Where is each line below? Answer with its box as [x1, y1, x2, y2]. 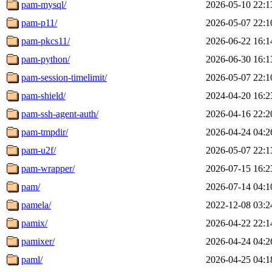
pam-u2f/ [21, 144, 56, 155]
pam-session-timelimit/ [21, 72, 107, 83]
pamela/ [21, 199, 51, 210]
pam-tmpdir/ [21, 126, 68, 137]
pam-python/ [21, 53, 70, 64]
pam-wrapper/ [21, 163, 75, 174]
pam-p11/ [21, 17, 57, 28]
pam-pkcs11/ [21, 35, 70, 46]
